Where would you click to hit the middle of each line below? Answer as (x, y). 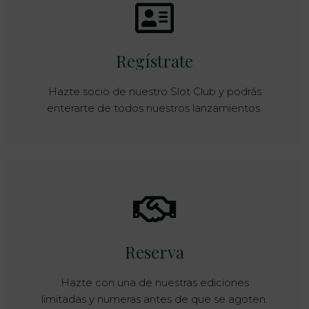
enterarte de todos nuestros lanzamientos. (154, 108)
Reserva (154, 252)
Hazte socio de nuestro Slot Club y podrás (154, 91)
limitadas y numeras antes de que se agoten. (154, 299)
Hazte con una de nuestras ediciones (154, 283)
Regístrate (154, 60)
